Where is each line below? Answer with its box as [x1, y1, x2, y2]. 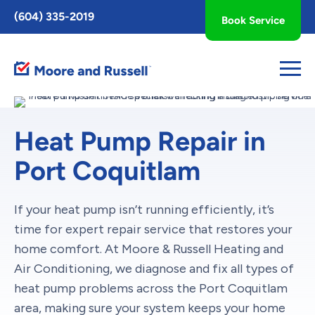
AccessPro [6, 19, 53, 31]
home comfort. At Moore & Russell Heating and [14, 241, 283, 257]
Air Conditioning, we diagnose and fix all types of [14, 261, 294, 276]
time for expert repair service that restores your [14, 221, 292, 237]
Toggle [6, 6, 38, 18]
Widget [6, 32, 39, 44]
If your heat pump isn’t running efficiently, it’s [14, 202, 274, 217]
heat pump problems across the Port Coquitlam [14, 281, 288, 296]
